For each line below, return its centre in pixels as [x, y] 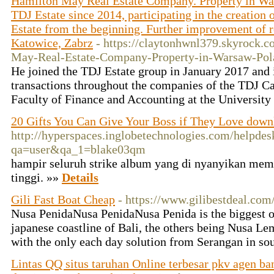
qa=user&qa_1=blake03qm [78, 149]
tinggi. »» [36, 177]
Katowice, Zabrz [52, 43]
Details [80, 177]
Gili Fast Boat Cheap [63, 199]
